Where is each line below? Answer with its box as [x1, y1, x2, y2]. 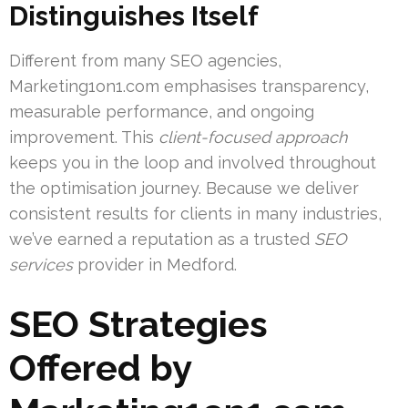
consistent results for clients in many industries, [9, 204, 382, 224]
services [9, 255, 73, 275]
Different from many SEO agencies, [9, 51, 281, 71]
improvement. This [9, 127, 158, 148]
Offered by [9, 346, 191, 390]
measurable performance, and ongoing [9, 102, 314, 122]
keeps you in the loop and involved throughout [9, 153, 376, 173]
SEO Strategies [9, 302, 268, 346]
